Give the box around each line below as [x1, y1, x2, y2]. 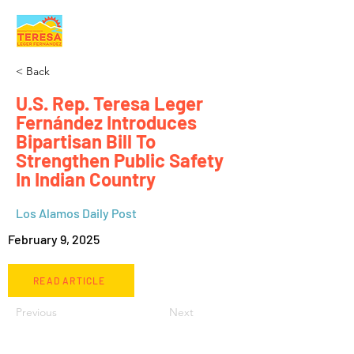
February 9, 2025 [8, 232, 100, 247]
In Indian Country [16, 168, 156, 190]
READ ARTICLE [33, 275, 106, 286]
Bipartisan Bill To [16, 130, 156, 153]
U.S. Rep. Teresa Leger [16, 92, 203, 115]
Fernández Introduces [16, 111, 197, 134]
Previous [16, 305, 57, 319]
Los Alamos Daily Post [16, 205, 137, 220]
